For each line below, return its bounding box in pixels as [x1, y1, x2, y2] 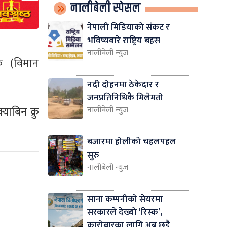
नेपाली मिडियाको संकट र [87, 19, 170, 34]
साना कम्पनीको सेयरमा [87, 191, 163, 206]
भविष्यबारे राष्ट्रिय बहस [87, 32, 160, 48]
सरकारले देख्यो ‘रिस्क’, [87, 204, 162, 219]
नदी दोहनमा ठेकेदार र [87, 77, 159, 92]
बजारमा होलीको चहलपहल [87, 134, 176, 149]
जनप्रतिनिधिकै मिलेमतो [87, 90, 163, 105]
